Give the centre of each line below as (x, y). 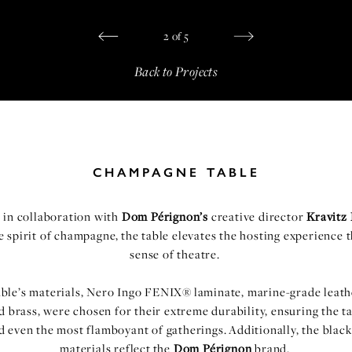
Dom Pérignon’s (165, 216)
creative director (258, 216)
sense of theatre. (176, 254)
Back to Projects (176, 71)
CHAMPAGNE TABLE (176, 172)
